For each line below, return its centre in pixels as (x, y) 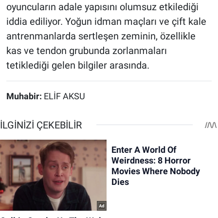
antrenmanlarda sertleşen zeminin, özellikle (101, 36)
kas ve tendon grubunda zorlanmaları (86, 50)
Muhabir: (25, 96)
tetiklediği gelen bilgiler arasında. (78, 65)
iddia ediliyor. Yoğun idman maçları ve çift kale (106, 21)
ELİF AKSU (64, 96)
